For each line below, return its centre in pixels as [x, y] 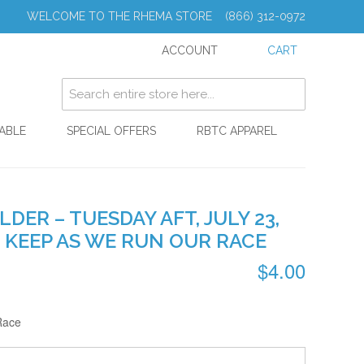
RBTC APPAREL [237, 131]
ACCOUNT [190, 50]
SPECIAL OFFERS [111, 131]
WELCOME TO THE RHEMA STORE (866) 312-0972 [166, 16]
